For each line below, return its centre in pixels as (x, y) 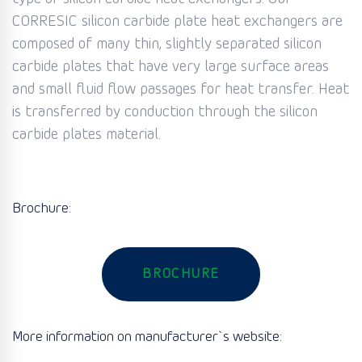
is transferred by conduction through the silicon (165, 113)
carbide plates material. (86, 135)
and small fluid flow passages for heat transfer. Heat (181, 90)
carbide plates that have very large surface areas (170, 67)
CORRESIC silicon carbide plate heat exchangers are (177, 22)
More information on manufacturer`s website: (147, 337)
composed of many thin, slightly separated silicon (167, 45)
